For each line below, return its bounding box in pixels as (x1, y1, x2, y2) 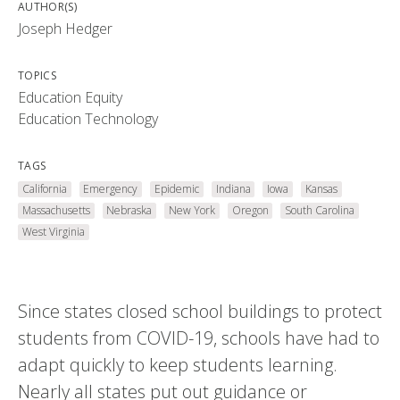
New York (168, 203, 215, 219)
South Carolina (285, 203, 355, 219)
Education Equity (18, 87, 122, 108)
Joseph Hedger (18, 19, 112, 39)
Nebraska (106, 203, 153, 219)
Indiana (215, 181, 251, 197)
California (21, 181, 67, 197)
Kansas (304, 181, 337, 197)
